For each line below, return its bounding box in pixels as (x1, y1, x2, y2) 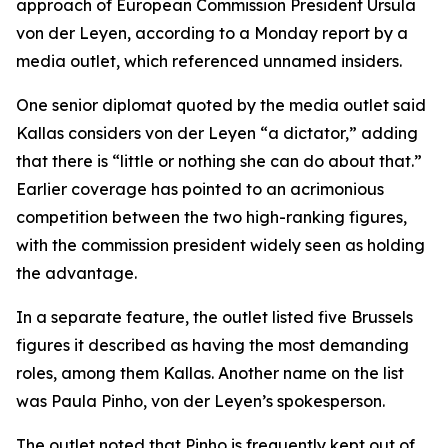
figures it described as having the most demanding (16, 335, 409, 355)
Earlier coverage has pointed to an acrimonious (16, 179, 384, 199)
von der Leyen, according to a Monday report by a (16, 23, 408, 43)
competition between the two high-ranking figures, (16, 207, 407, 227)
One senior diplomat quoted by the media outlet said (16, 95, 426, 115)
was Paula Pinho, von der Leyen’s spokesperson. (16, 391, 385, 411)
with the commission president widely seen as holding (16, 235, 425, 255)
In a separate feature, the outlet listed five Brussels (16, 307, 413, 327)
